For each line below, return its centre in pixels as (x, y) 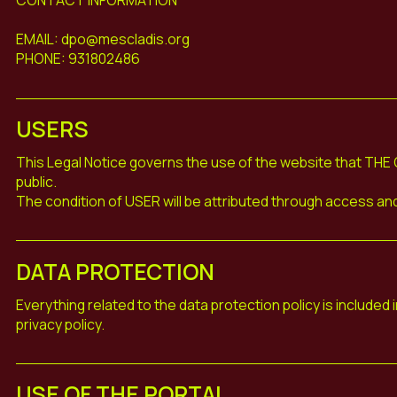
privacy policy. (60, 324)
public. (36, 181)
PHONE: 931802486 (78, 58)
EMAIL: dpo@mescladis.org (102, 39)
